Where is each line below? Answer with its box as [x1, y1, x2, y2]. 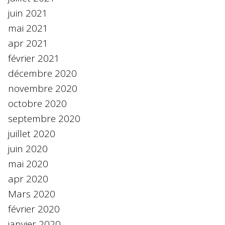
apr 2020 [8, 172, 48, 186]
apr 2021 [8, 37, 48, 50]
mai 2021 [8, 22, 48, 35]
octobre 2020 [8, 97, 67, 110]
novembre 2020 [8, 82, 77, 95]
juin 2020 [8, 142, 48, 156]
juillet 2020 [8, 127, 55, 141]
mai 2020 [8, 157, 48, 171]
